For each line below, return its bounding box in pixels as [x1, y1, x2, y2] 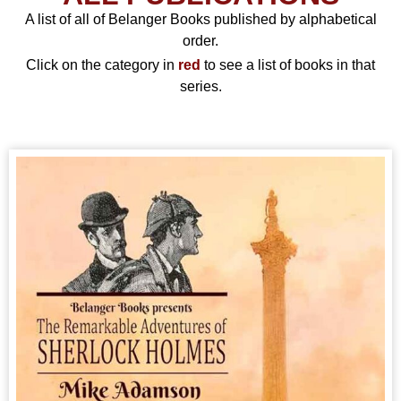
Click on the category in [26, 57, 178, 73]
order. [183, 33, 218, 49]
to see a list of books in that [200, 57, 375, 73]
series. [179, 79, 222, 95]
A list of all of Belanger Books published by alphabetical [24, 12, 377, 28]
